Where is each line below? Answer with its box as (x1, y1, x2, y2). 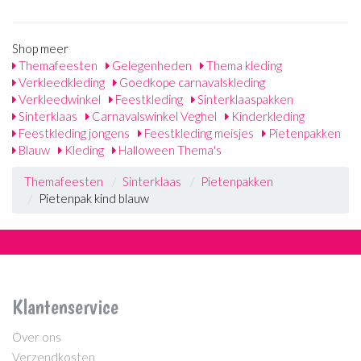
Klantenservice (12, 294, 118, 319)
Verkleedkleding (16, 74, 105, 89)
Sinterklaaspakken (195, 91, 293, 106)
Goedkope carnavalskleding (117, 74, 265, 89)
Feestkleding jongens (16, 125, 130, 140)
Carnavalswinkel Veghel (89, 108, 217, 123)
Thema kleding (204, 57, 282, 73)
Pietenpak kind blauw (39, 191, 149, 205)
